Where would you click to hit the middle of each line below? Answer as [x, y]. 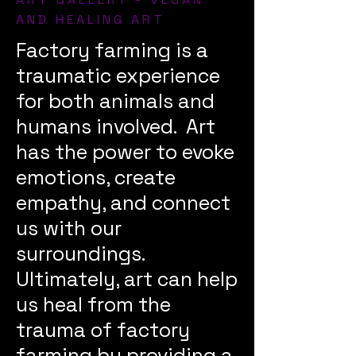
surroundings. [83, 253]
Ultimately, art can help [127, 279]
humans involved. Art [116, 126]
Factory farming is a [112, 50]
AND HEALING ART [91, 19]
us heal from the [93, 304]
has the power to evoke [125, 151]
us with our [69, 228]
